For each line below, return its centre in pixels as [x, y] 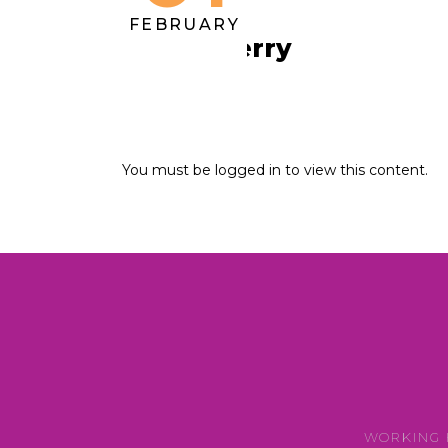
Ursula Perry [207, 48]
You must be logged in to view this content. [275, 170]
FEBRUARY [184, 24]
